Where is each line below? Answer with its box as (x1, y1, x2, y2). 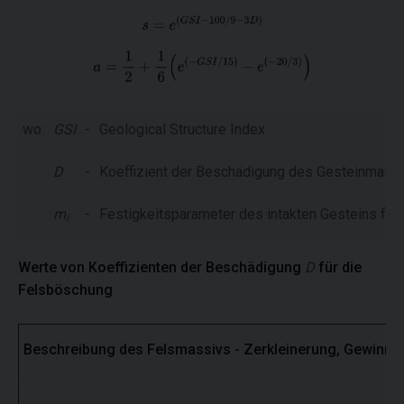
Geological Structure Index (99, 120, 265, 138)
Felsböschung (18, 280, 113, 298)
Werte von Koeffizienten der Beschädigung (18, 258, 305, 276)
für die (315, 258, 362, 276)
